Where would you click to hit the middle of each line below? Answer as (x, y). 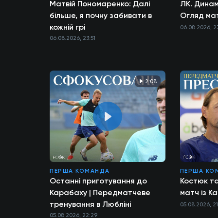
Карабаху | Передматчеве (100, 193)
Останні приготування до (98, 181)
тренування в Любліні (90, 204)
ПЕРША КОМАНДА (80, 171)
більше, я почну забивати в (101, 16)
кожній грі (67, 27)
